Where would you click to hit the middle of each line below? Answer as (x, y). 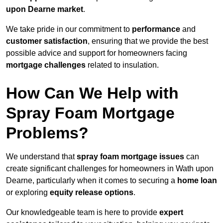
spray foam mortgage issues (130, 157)
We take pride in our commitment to (69, 29)
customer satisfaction (47, 41)
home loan (197, 181)
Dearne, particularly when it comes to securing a (92, 181)
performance (156, 29)
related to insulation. (122, 65)
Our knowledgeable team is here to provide (83, 213)
